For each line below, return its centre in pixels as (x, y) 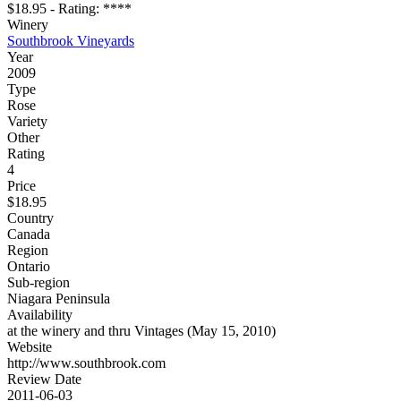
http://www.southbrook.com (86, 363)
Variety (27, 122)
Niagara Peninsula (59, 299)
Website (30, 347)
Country (30, 218)
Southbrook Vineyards (71, 41)
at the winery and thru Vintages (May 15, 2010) (141, 331)
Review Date (44, 380)
